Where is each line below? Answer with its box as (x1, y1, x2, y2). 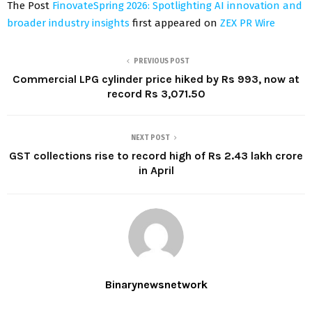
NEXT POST (131, 133, 170, 142)
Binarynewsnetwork (104, 277, 208, 291)
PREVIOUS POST (134, 56, 189, 65)
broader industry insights (7, 16, 132, 29)
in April (138, 163, 174, 177)
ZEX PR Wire (220, 16, 275, 29)
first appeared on (132, 16, 220, 29)
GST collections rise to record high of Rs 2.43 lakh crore (9, 148, 303, 162)
